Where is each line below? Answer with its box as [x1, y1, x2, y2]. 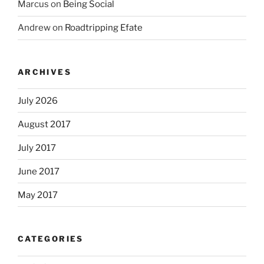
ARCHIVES [18, 67, 71, 77]
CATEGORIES [18, 234, 84, 244]
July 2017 [18, 142, 56, 153]
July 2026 [18, 95, 58, 106]
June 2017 [18, 166, 60, 177]
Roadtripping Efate [65, 22, 143, 34]
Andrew [18, 22, 51, 34]
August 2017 [18, 118, 71, 130]
